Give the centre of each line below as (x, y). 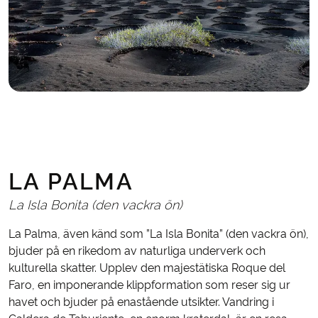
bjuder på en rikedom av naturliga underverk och (137, 251)
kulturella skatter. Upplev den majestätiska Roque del (147, 268)
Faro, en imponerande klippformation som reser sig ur (149, 285)
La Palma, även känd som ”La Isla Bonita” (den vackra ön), (159, 234)
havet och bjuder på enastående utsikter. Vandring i (141, 302)
